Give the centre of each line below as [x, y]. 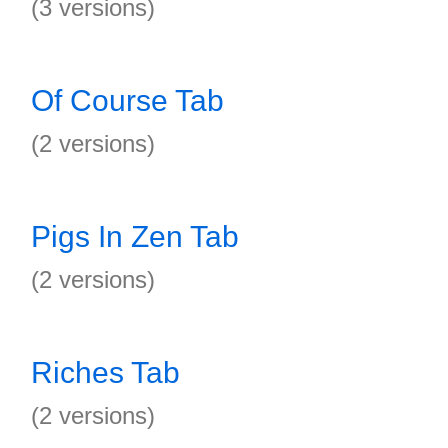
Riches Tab [105, 372]
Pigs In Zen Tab [135, 236]
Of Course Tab [127, 100]
